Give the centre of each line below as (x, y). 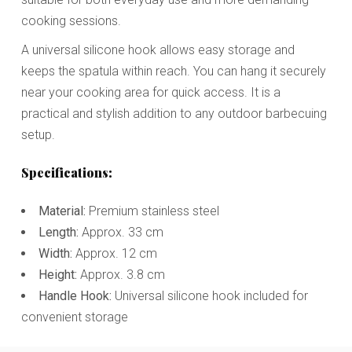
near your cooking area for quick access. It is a (150, 92)
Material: (62, 211)
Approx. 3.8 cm (121, 274)
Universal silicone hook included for (209, 295)
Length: (58, 232)
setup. (38, 134)
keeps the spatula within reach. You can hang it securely (173, 71)
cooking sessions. (71, 20)
